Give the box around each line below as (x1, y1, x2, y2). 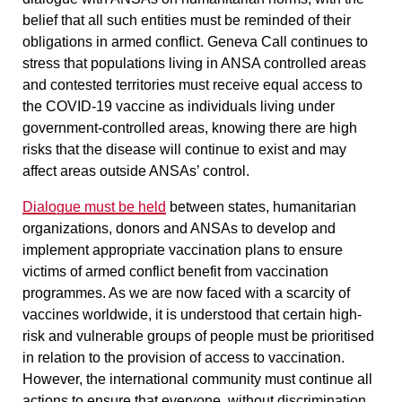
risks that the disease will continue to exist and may (22, 141, 346, 157)
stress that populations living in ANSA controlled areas (22, 55, 366, 71)
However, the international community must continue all (22, 371, 372, 387)
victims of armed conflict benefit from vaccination (22, 263, 328, 279)
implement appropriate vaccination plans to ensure (22, 241, 343, 258)
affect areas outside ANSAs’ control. (22, 162, 249, 179)
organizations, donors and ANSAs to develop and (22, 220, 336, 236)
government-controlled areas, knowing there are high (22, 119, 357, 135)
